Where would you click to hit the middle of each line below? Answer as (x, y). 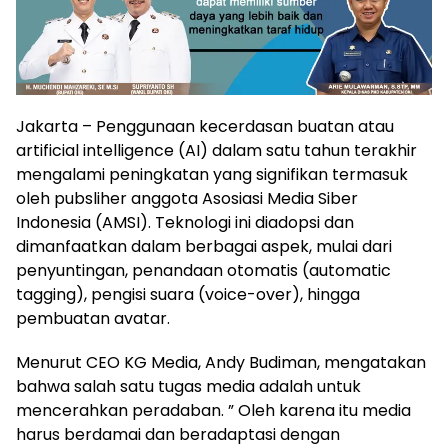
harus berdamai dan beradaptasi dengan (178, 434)
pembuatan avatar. (93, 318)
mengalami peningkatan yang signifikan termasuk (212, 174)
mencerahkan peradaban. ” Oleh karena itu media (213, 410)
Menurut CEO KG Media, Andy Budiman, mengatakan (221, 362)
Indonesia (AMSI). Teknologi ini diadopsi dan (185, 222)
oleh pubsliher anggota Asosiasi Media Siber (187, 198)
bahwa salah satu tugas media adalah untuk (188, 386)
